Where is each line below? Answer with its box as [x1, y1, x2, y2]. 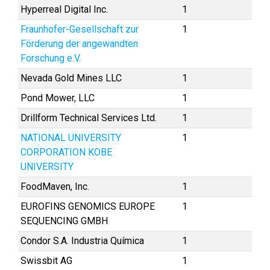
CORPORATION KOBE [20, 146, 112, 158]
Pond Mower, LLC [20, 92, 95, 104]
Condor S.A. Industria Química [20, 235, 144, 246]
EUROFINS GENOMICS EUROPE [20, 201, 155, 212]
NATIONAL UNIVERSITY [20, 132, 121, 143]
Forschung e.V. [20, 52, 81, 64]
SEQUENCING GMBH [20, 215, 108, 227]
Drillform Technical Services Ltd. [20, 112, 157, 124]
